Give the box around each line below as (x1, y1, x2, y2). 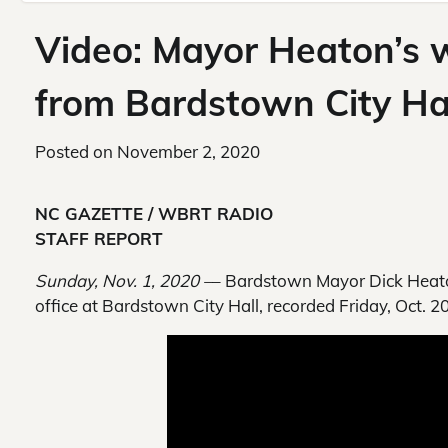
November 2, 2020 (117, 141, 260, 163)
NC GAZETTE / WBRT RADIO (35, 203, 273, 225)
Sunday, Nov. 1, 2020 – (35, 270, 212, 292)
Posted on (35, 141, 117, 163)
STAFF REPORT (35, 228, 163, 250)
